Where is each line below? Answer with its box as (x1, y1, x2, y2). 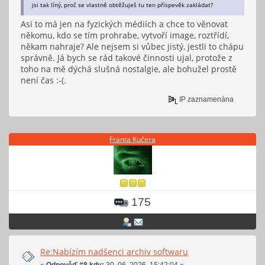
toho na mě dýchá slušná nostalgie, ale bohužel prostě (21, 63, 237, 75)
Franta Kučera (109, 134, 156, 145)
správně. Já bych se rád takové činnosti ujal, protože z (21, 51, 232, 63)
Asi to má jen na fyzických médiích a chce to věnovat (21, 18, 228, 30)
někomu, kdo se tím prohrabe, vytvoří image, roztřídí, (21, 29, 229, 41)
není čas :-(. (21, 74, 66, 86)
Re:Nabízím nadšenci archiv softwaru (40, 246, 188, 258)
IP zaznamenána (177, 95, 234, 104)
